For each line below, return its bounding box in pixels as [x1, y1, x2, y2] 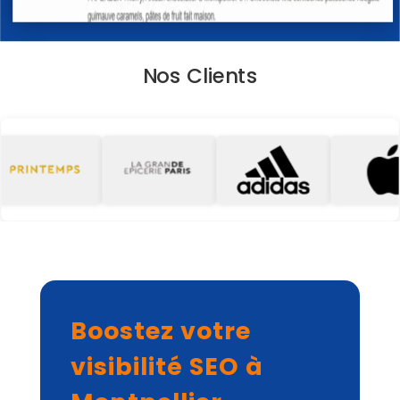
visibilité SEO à [70, 350, 263, 384]
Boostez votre [70, 314, 251, 348]
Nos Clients [142, 61, 258, 90]
